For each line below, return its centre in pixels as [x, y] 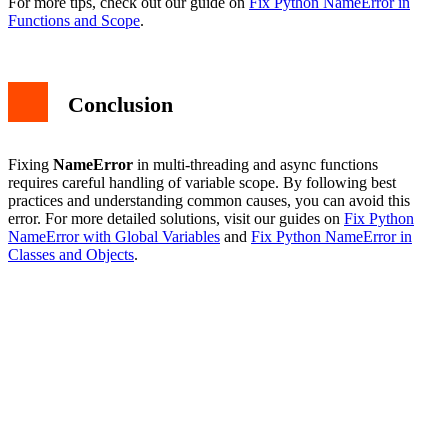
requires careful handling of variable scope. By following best [202, 183]
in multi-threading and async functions [255, 165]
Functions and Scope [74, 21]
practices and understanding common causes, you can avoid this [209, 201]
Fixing [30, 165]
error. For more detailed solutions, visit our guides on [176, 219]
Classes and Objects [71, 255]
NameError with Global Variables [114, 237]
